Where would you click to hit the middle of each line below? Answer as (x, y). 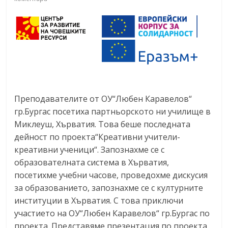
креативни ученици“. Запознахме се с (90, 149)
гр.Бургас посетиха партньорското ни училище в (113, 111)
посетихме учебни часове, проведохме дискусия (111, 175)
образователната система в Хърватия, (92, 162)
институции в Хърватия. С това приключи (99, 200)
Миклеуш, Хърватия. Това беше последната (103, 124)
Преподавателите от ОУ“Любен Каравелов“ (103, 98)
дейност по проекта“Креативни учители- (97, 137)
